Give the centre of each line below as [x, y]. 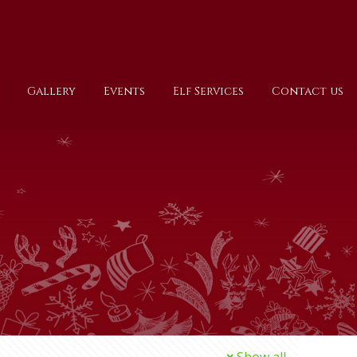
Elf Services [208, 91]
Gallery [51, 91]
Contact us [308, 91]
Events [124, 91]
